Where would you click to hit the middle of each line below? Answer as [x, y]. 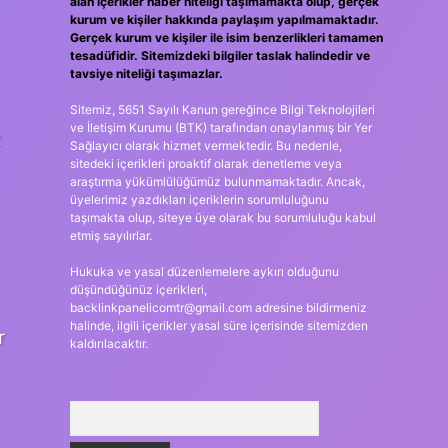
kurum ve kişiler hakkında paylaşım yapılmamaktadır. [224, 19]
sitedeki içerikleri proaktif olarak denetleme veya [205, 163]
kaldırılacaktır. [108, 343]
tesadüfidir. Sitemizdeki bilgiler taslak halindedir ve [219, 55]
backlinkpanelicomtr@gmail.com [160, 307]
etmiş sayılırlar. [110, 235]
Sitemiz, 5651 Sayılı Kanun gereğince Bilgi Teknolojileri [222, 109]
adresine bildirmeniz [309, 307]
